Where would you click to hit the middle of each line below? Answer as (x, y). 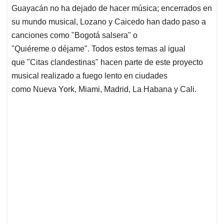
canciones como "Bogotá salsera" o (74, 35)
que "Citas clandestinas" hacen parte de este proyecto (107, 62)
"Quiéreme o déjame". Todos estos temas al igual (98, 49)
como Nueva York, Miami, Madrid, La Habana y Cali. (104, 89)
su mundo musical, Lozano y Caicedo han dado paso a (109, 22)
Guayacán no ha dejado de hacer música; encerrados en (112, 8)
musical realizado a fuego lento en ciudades (89, 76)
